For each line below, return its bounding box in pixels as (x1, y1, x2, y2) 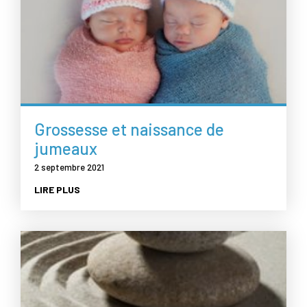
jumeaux (34, 138, 97, 159)
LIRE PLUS (34, 184, 80, 196)
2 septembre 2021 (34, 162, 104, 173)
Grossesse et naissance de (34, 119, 224, 140)
